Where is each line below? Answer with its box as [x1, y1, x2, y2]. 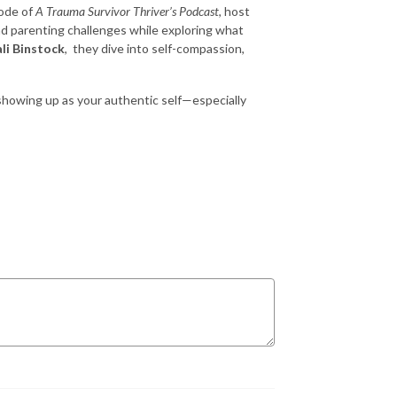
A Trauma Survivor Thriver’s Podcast [35, 3, 219, 19]
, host [219, 3, 250, 19]
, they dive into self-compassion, [65, 40, 245, 56]
